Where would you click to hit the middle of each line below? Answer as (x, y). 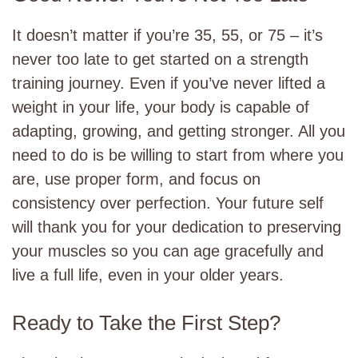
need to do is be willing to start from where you (178, 155)
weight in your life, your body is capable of (161, 107)
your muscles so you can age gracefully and (168, 251)
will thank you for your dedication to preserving (177, 227)
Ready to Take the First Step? (146, 323)
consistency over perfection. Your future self (168, 203)
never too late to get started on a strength (160, 59)
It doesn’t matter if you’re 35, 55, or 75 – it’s (167, 35)
